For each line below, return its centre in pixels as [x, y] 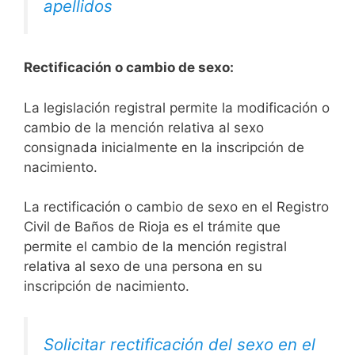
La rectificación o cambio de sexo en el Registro [176, 207]
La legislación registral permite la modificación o [177, 107]
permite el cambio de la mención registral [155, 247]
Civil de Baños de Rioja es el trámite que [152, 227]
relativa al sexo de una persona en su [143, 267]
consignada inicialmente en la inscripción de [164, 147]
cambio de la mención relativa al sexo [144, 127]
